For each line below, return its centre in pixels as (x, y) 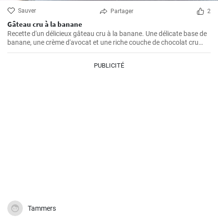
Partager (122, 11)
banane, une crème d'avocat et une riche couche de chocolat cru (103, 43)
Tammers (42, 209)
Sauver (27, 11)
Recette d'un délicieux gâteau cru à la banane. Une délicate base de (107, 34)
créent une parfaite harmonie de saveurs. (69, 51)
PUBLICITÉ (109, 66)
